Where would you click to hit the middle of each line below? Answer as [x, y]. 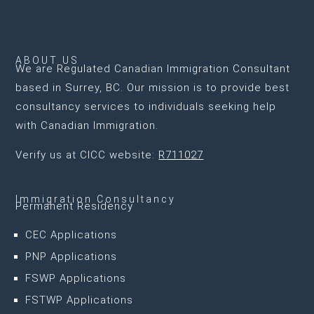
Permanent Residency [75, 206]
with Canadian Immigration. [87, 125]
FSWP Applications [76, 278]
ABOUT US [48, 60]
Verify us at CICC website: [87, 155]
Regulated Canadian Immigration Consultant [174, 69]
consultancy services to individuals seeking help [146, 107]
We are [36, 69]
